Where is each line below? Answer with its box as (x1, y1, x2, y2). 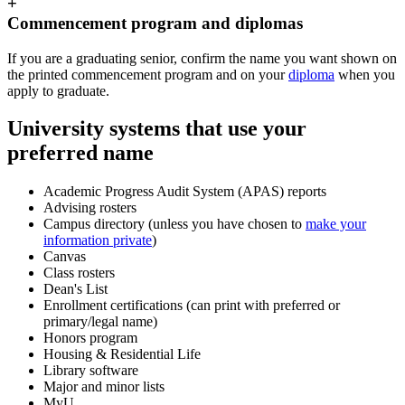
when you (334, 66, 395, 82)
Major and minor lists (43, 379, 165, 395)
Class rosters (43, 265, 115, 281)
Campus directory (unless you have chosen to (43, 216, 306, 232)
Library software (43, 363, 138, 379)
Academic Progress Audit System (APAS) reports (43, 184, 326, 200)
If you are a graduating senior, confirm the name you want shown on (7, 50, 397, 66)
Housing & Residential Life (43, 346, 201, 363)
